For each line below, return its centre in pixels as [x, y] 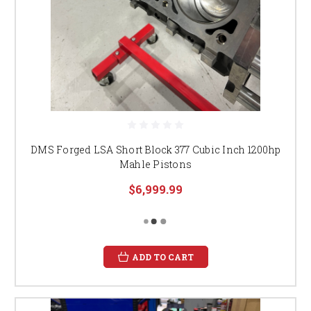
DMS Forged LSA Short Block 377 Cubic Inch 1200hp [155, 149]
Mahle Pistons [155, 164]
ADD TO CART [162, 257]
